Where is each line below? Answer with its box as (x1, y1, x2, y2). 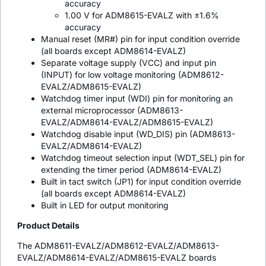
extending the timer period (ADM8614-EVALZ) (41, 164, 221, 175)
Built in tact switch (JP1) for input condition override (41, 176, 241, 186)
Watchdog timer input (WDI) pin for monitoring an (41, 93, 233, 103)
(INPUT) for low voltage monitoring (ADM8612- (41, 69, 224, 80)
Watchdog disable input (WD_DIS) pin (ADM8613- (41, 128, 235, 139)
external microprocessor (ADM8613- (41, 104, 183, 115)
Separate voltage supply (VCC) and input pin (41, 57, 216, 68)
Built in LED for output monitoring (41, 199, 169, 210)
